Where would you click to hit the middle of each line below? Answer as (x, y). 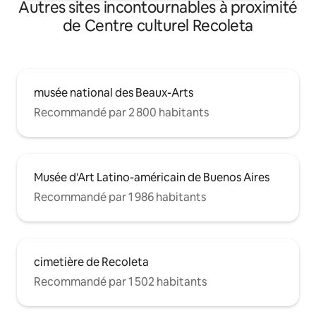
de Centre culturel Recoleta (158, 26)
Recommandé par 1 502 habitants (120, 282)
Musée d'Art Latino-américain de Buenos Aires (152, 178)
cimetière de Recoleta (91, 262)
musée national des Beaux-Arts (114, 93)
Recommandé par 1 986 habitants (120, 197)
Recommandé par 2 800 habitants (121, 113)
